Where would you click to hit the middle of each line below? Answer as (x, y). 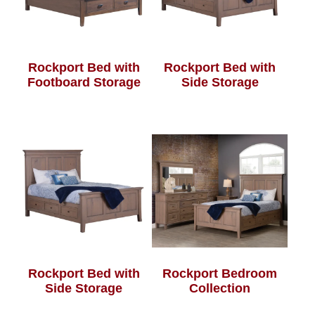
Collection (220, 289)
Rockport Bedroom (220, 274)
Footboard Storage (84, 83)
